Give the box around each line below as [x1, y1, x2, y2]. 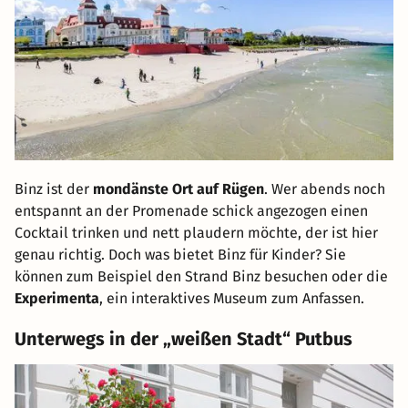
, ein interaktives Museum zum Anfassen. [99, 290, 364, 308]
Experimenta [15, 290, 99, 308]
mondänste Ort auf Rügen [93, 180, 264, 199]
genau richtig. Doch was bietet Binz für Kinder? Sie [15, 246, 346, 264]
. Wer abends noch [264, 180, 385, 199]
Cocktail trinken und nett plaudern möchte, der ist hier [15, 224, 378, 242]
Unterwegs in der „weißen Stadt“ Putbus [15, 328, 352, 351]
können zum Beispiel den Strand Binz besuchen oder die [15, 268, 388, 286]
